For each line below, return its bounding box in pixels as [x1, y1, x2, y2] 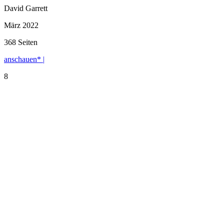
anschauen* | [4, 54, 44, 63]
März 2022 [4, 20, 38, 29]
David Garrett [4, 3, 47, 12]
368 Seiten [4, 37, 37, 46]
